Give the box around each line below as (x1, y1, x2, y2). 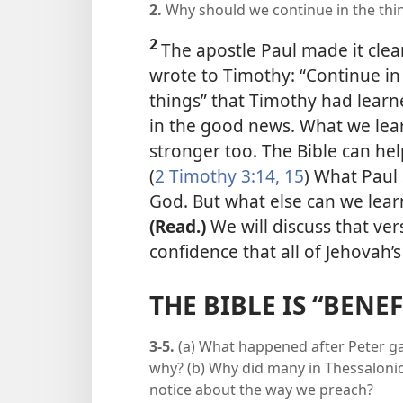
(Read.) (149, 213, 210, 238)
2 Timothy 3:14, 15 (155, 163, 304, 188)
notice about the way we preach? (149, 379, 373, 399)
